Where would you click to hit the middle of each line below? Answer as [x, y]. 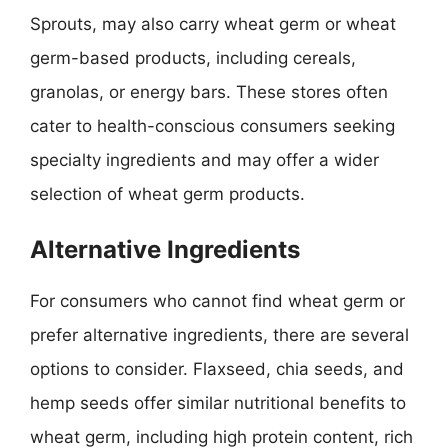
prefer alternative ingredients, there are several [219, 335]
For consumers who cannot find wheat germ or [217, 301]
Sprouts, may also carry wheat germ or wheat [213, 23]
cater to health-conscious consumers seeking [212, 125]
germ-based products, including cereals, [193, 57]
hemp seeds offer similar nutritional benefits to [218, 403]
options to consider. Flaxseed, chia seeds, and [217, 369]
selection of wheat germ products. [167, 193]
